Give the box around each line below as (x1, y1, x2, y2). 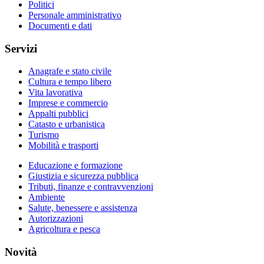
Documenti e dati (28, 20, 92, 31)
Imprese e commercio (28, 98, 108, 108)
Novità (5, 246, 37, 258)
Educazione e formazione (28, 160, 123, 171)
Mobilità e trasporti (28, 140, 98, 151)
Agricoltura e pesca (28, 224, 100, 235)
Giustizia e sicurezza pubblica (28, 171, 138, 181)
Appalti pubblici (28, 108, 88, 119)
